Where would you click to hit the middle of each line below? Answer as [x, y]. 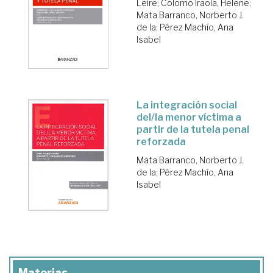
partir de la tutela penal [193, 129]
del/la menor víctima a [189, 117]
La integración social [187, 105]
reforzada [161, 141]
